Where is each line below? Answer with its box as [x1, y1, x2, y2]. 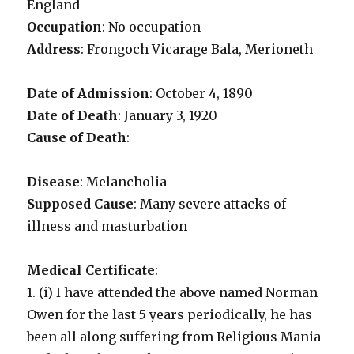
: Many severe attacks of [134, 196, 287, 213]
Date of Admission [27, 85, 150, 102]
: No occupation [102, 19, 201, 36]
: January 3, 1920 [118, 107, 218, 124]
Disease [27, 174, 81, 190]
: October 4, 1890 [149, 85, 254, 102]
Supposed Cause [27, 196, 134, 213]
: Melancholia [80, 174, 168, 190]
